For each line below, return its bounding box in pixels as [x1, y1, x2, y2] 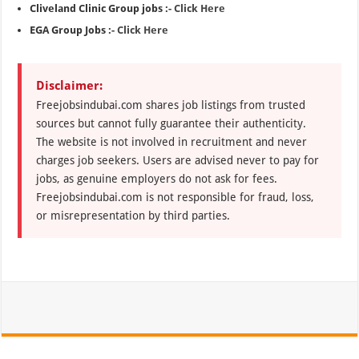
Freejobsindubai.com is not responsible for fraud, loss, [36, 191, 315, 204]
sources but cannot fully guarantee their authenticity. [36, 117, 307, 130]
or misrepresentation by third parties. [36, 209, 231, 222]
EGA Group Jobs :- [30, 24, 118, 36]
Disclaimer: [36, 79, 103, 93]
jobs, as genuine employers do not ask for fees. [36, 172, 278, 185]
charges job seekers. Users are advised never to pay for [36, 154, 320, 167]
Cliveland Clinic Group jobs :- [30, 2, 175, 14]
